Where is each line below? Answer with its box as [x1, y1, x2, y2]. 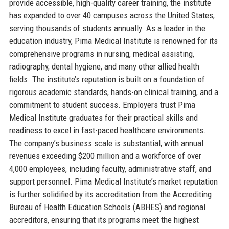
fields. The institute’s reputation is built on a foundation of [9, 74, 205, 84]
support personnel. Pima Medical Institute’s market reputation [9, 176, 218, 187]
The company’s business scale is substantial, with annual [9, 138, 203, 148]
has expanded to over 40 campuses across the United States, [9, 10, 215, 20]
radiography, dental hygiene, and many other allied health [9, 61, 199, 72]
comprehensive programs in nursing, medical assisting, [9, 48, 194, 59]
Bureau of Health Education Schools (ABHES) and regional [9, 201, 205, 212]
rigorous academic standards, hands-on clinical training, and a [9, 86, 218, 97]
